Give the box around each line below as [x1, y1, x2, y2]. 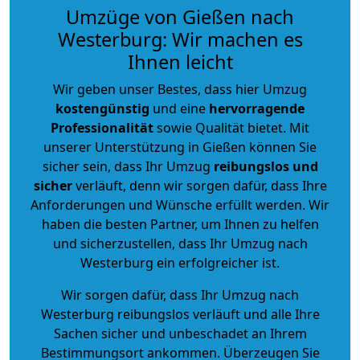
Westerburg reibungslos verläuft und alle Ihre [40, 305, 320, 323]
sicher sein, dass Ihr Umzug [42, 157, 214, 175]
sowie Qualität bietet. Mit [153, 118, 309, 137]
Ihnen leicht [127, 48, 233, 75]
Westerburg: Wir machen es [57, 26, 303, 52]
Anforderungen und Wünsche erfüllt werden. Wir [31, 195, 329, 214]
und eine [149, 99, 209, 117]
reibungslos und [213, 157, 318, 175]
